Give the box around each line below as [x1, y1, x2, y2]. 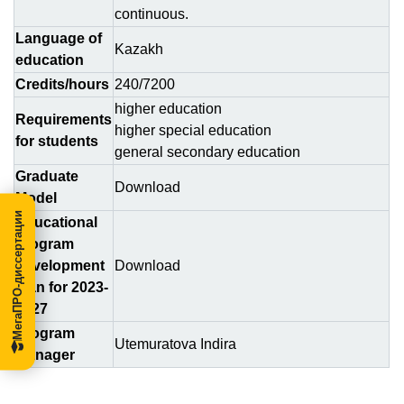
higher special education [115, 123, 271, 138]
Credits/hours [15, 77, 109, 92]
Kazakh [115, 41, 163, 57]
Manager [15, 347, 75, 363]
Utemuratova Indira [115, 336, 236, 352]
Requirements [15, 112, 112, 127]
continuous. [115, 6, 188, 22]
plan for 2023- [15, 280, 108, 295]
